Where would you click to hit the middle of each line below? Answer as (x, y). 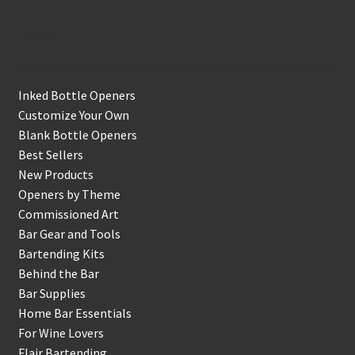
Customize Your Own (73, 115)
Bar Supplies (52, 294)
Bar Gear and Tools (69, 234)
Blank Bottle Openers (77, 135)
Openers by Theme (69, 195)
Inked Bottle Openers (76, 95)
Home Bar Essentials (74, 313)
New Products (55, 175)
